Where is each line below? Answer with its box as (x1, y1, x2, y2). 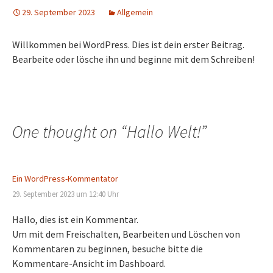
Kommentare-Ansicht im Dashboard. (12, 257, 166, 269)
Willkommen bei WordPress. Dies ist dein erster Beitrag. (12, 38, 244, 51)
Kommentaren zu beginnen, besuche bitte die (12, 243, 203, 255)
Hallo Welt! (127, 121, 200, 143)
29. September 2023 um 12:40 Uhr (12, 189, 119, 199)
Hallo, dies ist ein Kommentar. (12, 213, 138, 225)
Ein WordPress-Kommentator (12, 173, 118, 184)
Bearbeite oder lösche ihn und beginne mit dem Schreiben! (12, 53, 255, 65)
